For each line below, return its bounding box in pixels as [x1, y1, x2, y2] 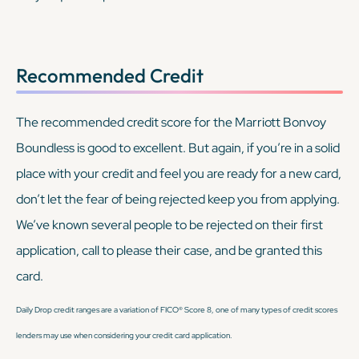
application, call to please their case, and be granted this [16, 241, 322, 259]
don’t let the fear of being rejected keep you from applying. [16, 190, 340, 208]
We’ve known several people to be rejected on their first [16, 216, 323, 233]
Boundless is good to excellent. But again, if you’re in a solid [16, 139, 340, 156]
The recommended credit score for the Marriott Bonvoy [16, 113, 326, 131]
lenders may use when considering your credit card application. [16, 329, 232, 341]
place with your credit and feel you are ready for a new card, [16, 164, 341, 182]
